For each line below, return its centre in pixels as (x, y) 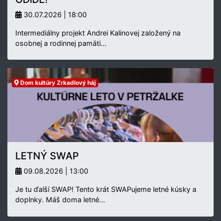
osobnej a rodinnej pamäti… (61, 43)
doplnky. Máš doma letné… (60, 200)
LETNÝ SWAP (47, 156)
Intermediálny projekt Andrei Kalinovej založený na (98, 33)
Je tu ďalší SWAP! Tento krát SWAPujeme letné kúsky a (106, 189)
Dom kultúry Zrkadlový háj (57, 83)
